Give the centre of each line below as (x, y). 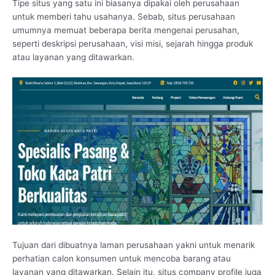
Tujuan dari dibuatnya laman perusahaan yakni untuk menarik (134, 245)
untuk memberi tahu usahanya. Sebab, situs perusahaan (124, 17)
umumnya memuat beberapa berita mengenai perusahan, (126, 30)
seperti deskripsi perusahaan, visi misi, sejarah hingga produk (133, 44)
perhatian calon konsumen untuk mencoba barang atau (122, 259)
